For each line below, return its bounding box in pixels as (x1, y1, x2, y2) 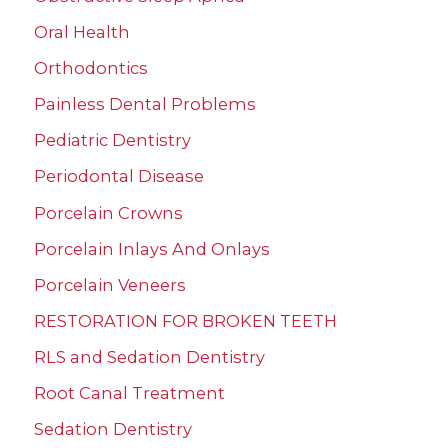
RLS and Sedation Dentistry (34, 346, 265, 367)
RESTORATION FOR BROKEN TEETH (34, 310, 337, 331)
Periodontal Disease (34, 166, 204, 187)
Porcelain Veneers (34, 274, 186, 295)
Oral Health (34, 22, 130, 43)
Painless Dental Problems (34, 94, 256, 115)
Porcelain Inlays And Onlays (34, 238, 270, 259)
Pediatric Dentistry (34, 130, 191, 151)
